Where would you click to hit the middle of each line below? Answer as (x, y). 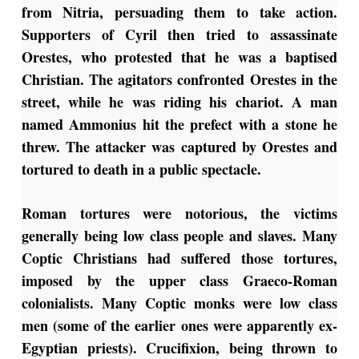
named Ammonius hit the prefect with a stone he (179, 125)
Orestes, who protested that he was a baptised (179, 57)
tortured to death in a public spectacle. (141, 169)
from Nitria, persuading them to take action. (179, 12)
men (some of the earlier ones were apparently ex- (179, 326)
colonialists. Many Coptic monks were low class (179, 303)
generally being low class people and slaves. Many (179, 236)
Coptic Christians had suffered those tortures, (179, 258)
